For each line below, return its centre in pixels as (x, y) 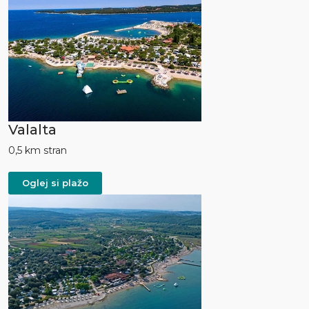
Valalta (32, 130)
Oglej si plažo (55, 183)
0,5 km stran (38, 151)
